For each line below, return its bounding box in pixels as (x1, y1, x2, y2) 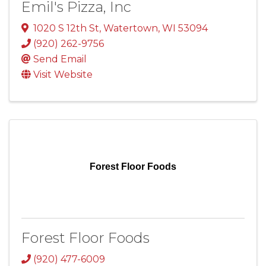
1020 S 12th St (33, 23, 99, 34)
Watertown (103, 23, 158, 34)
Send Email (33, 53, 87, 65)
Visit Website (33, 69, 93, 81)
